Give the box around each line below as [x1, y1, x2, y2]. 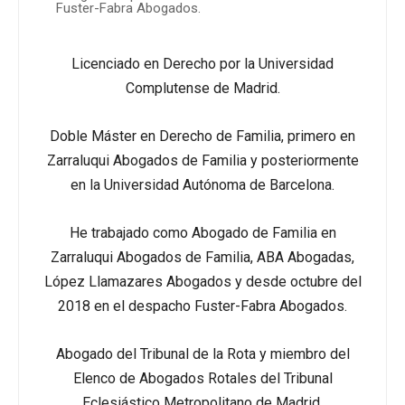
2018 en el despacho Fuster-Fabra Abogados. [58, 297, 347, 315]
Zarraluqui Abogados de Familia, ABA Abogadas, [51, 249, 354, 266]
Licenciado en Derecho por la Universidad [71, 55, 334, 72]
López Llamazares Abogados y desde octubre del [43, 273, 362, 290]
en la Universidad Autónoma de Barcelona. [71, 176, 334, 193]
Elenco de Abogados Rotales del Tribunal [72, 370, 333, 387]
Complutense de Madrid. [125, 80, 280, 97]
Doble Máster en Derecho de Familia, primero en [50, 127, 355, 145]
